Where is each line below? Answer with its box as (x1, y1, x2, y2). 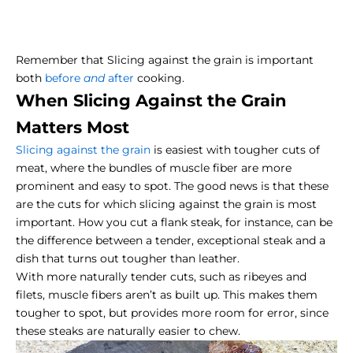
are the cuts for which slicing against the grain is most (16, 197, 317, 212)
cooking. (134, 71, 184, 86)
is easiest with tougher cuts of (150, 143, 320, 158)
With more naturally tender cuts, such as (16, 269, 243, 284)
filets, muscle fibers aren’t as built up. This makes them (16, 288, 318, 303)
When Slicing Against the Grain (16, 91, 287, 111)
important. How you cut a (16, 215, 161, 230)
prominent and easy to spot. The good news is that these (16, 179, 329, 194)
